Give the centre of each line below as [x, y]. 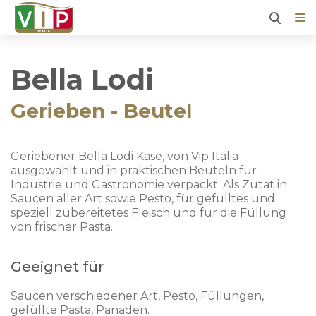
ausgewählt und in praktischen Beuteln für [134, 170]
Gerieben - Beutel [101, 111]
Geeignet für [57, 267]
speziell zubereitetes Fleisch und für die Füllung [148, 213]
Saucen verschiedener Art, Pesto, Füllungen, [137, 296]
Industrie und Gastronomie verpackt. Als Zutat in [149, 184]
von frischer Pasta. [62, 227]
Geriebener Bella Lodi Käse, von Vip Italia [124, 156]
